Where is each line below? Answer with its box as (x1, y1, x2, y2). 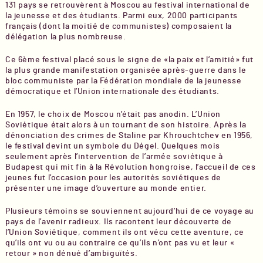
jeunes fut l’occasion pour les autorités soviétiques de (5, 174, 221, 182)
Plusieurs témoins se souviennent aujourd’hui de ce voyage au (5, 207, 254, 215)
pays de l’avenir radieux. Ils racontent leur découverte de (5, 218, 232, 226)
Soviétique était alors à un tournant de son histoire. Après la (5, 121, 247, 129)
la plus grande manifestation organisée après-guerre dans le (5, 66, 247, 75)
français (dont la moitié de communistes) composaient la (5, 22, 232, 31)
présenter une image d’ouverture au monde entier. (5, 184, 207, 193)
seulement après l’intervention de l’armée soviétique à (5, 153, 223, 161)
